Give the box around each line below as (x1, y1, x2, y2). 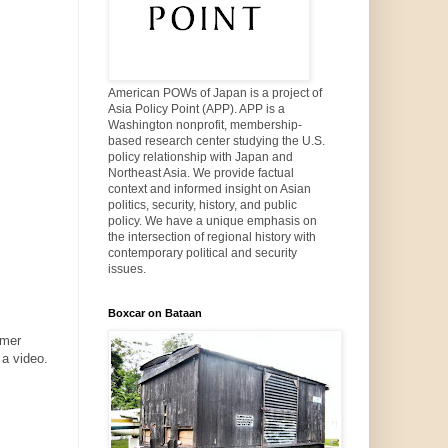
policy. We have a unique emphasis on (107, 214, 317, 229)
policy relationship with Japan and (107, 150, 293, 165)
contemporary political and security (107, 246, 297, 261)
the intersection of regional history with (107, 230, 316, 245)
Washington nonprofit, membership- (107, 118, 302, 133)
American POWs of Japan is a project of (107, 86, 322, 101)
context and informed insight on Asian (107, 182, 311, 197)
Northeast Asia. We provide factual (107, 166, 294, 181)
